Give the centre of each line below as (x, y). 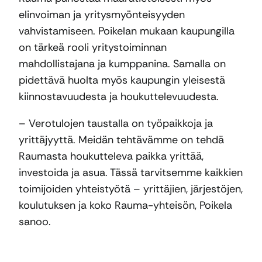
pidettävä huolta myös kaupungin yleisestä (122, 80)
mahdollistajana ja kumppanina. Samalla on (122, 63)
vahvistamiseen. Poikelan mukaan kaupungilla (127, 31)
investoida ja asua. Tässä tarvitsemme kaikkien (131, 172)
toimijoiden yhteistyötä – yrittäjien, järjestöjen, (131, 189)
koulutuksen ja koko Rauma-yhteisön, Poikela (125, 205)
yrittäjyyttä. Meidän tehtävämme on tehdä (121, 139)
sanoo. (35, 221)
